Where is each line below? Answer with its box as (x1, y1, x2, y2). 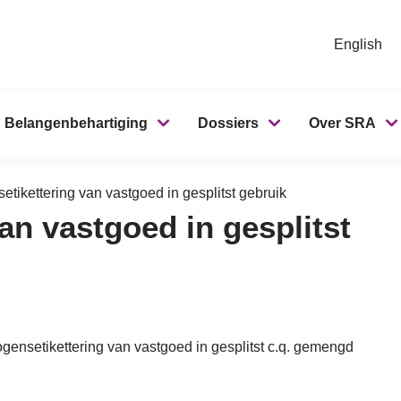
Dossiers (198, 115, 259, 131)
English (334, 36, 382, 52)
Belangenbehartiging (4, 115, 148, 131)
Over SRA (309, 115, 376, 131)
